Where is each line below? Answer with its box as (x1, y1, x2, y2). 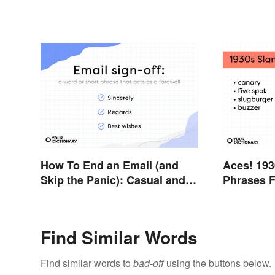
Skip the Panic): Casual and (41, 172, 185, 188)
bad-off (133, 256, 164, 271)
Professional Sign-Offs (41, 187, 159, 203)
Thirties (223, 187, 263, 203)
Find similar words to (41, 256, 133, 271)
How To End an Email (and (41, 157, 179, 174)
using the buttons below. (164, 256, 271, 271)
